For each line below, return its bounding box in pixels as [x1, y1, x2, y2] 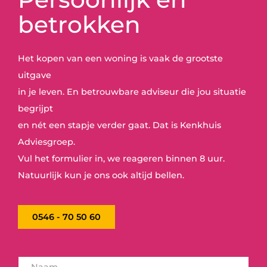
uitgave [18, 70, 51, 80]
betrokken [18, 10, 141, 39]
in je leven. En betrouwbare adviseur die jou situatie [18, 86, 246, 97]
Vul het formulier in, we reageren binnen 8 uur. [18, 153, 225, 164]
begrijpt [18, 103, 53, 114]
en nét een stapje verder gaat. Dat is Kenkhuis [18, 120, 221, 131]
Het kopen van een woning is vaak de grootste [18, 53, 223, 64]
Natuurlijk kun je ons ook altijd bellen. [18, 170, 184, 181]
